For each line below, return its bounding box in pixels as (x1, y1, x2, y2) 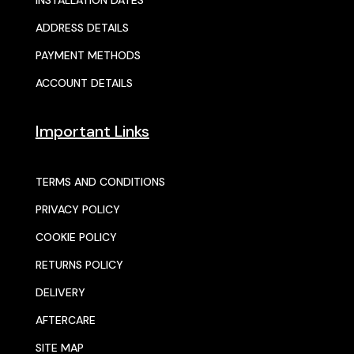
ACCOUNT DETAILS (35, 76, 133, 91)
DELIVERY (35, 285, 85, 300)
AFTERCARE (35, 313, 96, 328)
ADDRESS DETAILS (35, 21, 129, 36)
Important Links (35, 121, 149, 142)
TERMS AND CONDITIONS (35, 175, 165, 190)
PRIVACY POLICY (35, 202, 120, 217)
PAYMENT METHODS (35, 48, 141, 63)
